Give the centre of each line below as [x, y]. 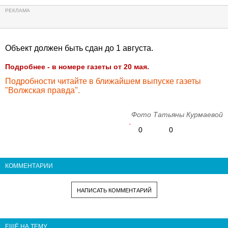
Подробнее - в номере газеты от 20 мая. [77, 66]
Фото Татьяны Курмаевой [177, 114]
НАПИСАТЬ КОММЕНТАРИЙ [114, 190]
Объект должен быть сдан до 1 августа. [79, 48]
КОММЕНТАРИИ [29, 166]
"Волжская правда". [42, 90]
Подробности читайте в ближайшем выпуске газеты [103, 81]
